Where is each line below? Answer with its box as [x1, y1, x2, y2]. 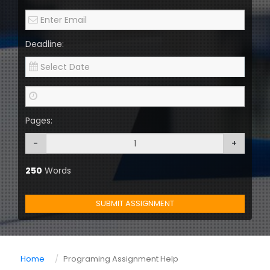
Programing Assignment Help [63, 253, 178, 265]
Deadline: [25, 38, 64, 51]
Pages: [25, 115, 52, 127]
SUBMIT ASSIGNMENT [96, 198, 174, 210]
